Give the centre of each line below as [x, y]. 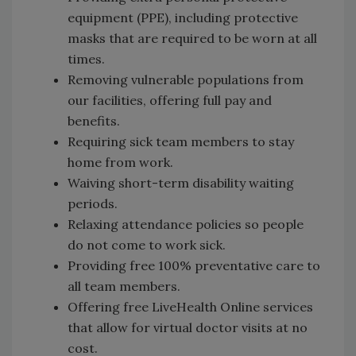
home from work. [120, 162]
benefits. [94, 120]
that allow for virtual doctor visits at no [188, 327]
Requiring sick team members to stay [181, 141]
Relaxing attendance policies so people [186, 224]
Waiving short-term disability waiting [181, 182]
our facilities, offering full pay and [170, 100]
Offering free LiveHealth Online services [190, 306]
